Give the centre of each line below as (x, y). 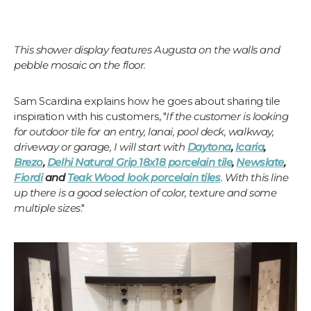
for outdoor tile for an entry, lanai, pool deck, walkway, (144, 131)
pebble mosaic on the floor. (80, 65)
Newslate (260, 162)
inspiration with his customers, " (90, 116)
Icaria (250, 146)
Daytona (209, 146)
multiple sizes (47, 208)
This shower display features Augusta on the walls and (147, 49)
